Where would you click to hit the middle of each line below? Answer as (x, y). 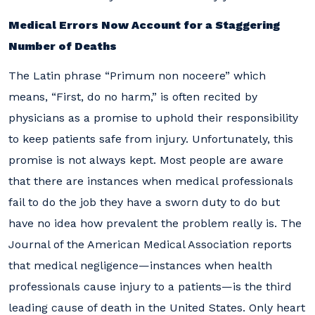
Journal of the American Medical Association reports (150, 244)
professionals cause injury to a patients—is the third (150, 287)
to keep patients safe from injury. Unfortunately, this (151, 139)
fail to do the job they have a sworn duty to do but (144, 202)
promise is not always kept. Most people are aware (146, 160)
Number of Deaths (63, 46)
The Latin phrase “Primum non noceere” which (137, 76)
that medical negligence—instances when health (140, 265)
